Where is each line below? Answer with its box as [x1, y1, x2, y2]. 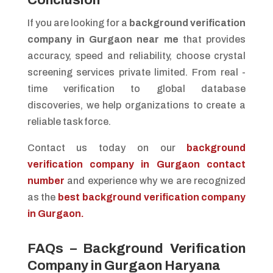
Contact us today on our [27, 142, 187, 153]
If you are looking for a [27, 17, 130, 28]
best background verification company [58, 191, 246, 202]
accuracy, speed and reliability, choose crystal [27, 50, 246, 61]
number [27, 175, 65, 186]
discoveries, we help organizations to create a [27, 99, 246, 110]
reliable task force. [27, 116, 111, 127]
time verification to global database [27, 83, 246, 94]
